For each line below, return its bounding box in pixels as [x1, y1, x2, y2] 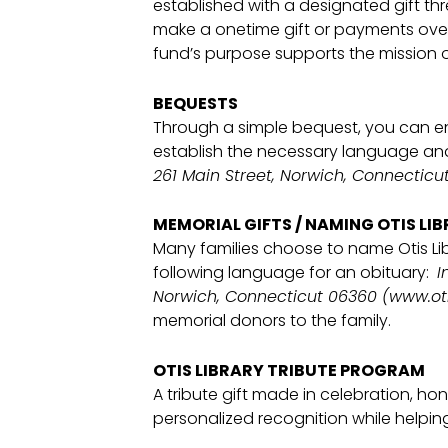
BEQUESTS [152, 91, 238, 115]
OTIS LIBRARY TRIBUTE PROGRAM [152, 358, 425, 382]
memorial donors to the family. [152, 309, 391, 333]
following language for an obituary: [152, 261, 437, 285]
